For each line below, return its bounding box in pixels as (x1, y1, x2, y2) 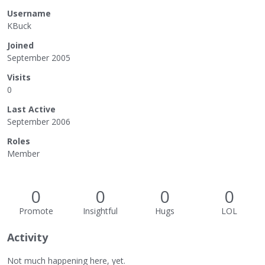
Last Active (7, 104, 56, 115)
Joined (7, 40, 34, 51)
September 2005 (7, 52, 70, 63)
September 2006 (7, 116, 70, 127)
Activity (7, 230, 48, 244)
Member (7, 148, 40, 159)
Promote (18, 205, 53, 216)
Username (7, 8, 51, 19)
